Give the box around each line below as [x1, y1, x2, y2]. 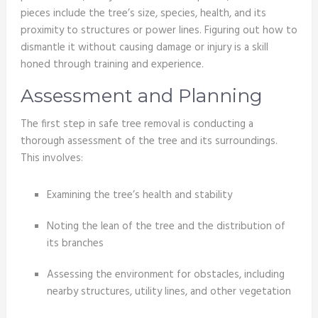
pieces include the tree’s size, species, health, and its [20, 5, 266, 22]
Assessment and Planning [20, 84, 263, 107]
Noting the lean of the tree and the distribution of [47, 217, 286, 235]
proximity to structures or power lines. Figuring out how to [20, 22, 297, 39]
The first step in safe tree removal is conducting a [20, 116, 253, 133]
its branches [47, 234, 104, 252]
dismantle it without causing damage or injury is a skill [20, 39, 268, 56]
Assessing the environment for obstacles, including [47, 265, 285, 283]
